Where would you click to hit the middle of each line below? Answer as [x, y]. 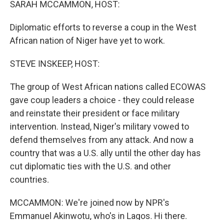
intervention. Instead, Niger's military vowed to [99, 126]
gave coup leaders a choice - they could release [102, 100]
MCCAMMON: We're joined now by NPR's [90, 203]
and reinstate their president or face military [95, 113]
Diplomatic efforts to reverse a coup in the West [103, 27]
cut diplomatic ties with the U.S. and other [90, 166]
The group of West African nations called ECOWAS [108, 87]
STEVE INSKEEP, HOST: [55, 64]
